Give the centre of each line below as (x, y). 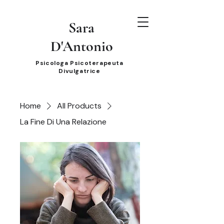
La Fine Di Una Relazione (63, 122)
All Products (79, 106)
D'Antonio (81, 46)
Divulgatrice (79, 71)
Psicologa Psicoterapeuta (79, 63)
